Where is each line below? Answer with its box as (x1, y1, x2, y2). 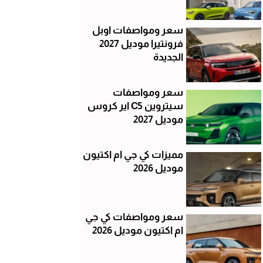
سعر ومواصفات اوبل (92, 24, 183, 36)
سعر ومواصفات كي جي (85, 211, 183, 222)
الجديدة (153, 51, 183, 63)
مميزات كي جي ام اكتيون (82, 149, 183, 160)
